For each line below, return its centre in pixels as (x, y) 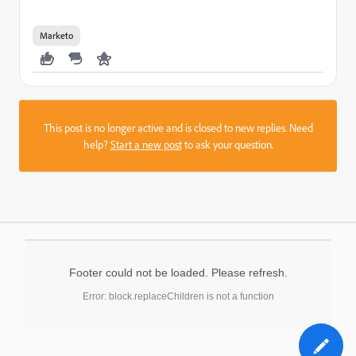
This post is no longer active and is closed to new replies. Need (178, 128)
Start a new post (146, 144)
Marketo (56, 35)
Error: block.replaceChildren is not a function (178, 296)
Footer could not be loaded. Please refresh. (178, 273)
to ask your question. (227, 144)
